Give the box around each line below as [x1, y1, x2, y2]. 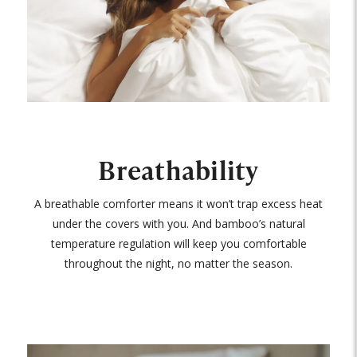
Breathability [98, 151, 259, 188]
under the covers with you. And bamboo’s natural [52, 215, 305, 231]
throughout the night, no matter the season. [65, 255, 292, 271]
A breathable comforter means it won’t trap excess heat [34, 195, 323, 211]
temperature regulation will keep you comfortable [50, 235, 307, 251]
